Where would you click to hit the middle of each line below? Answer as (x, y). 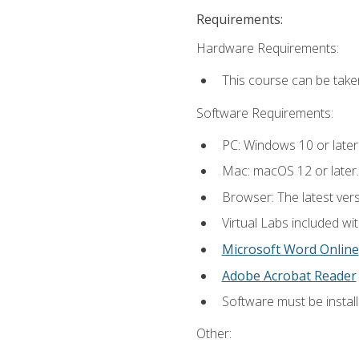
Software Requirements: (264, 113)
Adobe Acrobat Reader (289, 275)
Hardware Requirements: (267, 48)
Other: (214, 334)
